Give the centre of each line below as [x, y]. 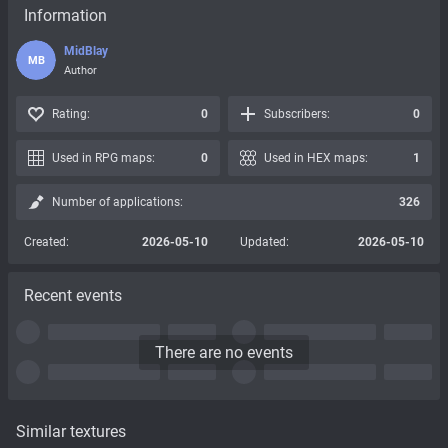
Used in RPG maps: [103, 158]
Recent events [73, 295]
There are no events [224, 352]
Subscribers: [297, 114]
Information [65, 15]
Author [80, 70]
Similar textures [71, 431]
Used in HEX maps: [316, 158]
